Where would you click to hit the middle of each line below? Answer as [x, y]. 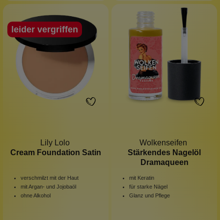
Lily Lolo [56, 142]
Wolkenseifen [164, 142]
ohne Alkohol [36, 195]
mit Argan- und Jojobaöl [48, 186]
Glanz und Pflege [150, 195]
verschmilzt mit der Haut [50, 178]
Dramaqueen [164, 162]
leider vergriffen [45, 29]
